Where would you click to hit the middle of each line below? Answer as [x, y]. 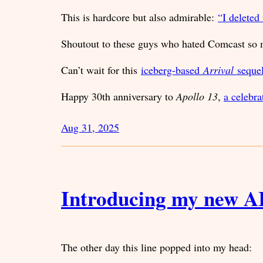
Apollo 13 [197, 97]
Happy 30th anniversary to [119, 97]
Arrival [218, 70]
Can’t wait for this [101, 70]
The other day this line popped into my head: [156, 247]
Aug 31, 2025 [90, 128]
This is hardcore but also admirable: [139, 17]
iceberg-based [172, 70]
